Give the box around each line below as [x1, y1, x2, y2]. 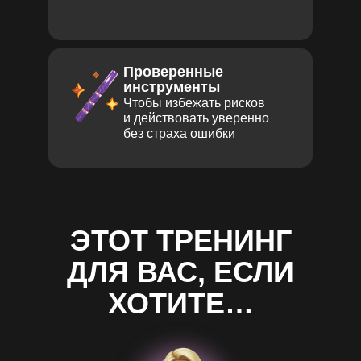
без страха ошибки [123, 127, 235, 140]
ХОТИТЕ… [107, 287, 254, 320]
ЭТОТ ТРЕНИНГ [69, 224, 292, 257]
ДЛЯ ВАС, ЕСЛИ [67, 255, 294, 288]
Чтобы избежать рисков [123, 96, 265, 110]
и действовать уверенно [123, 111, 269, 125]
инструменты [123, 79, 220, 95]
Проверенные [123, 64, 223, 80]
